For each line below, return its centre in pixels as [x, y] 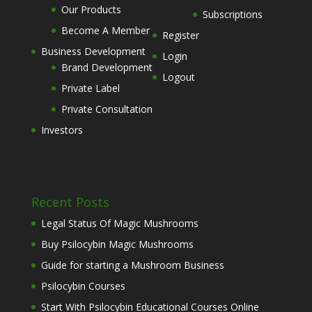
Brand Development [107, 68]
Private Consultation [107, 109]
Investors [62, 130]
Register [180, 36]
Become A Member [105, 31]
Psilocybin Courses [83, 286]
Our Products [91, 10]
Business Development [93, 52]
